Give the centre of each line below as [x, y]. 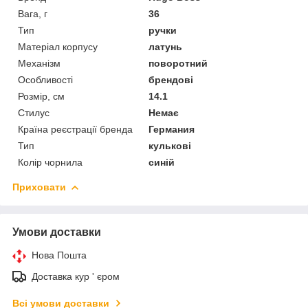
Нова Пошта [59, 255]
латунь [166, 46]
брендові [171, 79]
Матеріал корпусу [58, 46]
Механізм [39, 63]
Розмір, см [41, 96]
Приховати [39, 187]
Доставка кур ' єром [76, 276]
